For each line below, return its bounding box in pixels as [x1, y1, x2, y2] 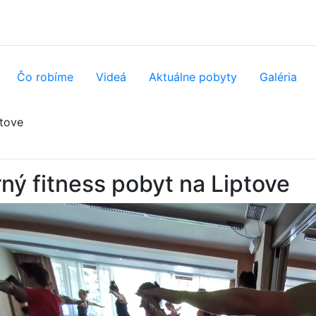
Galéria [260, 70, 297, 84]
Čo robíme [17, 70, 73, 84]
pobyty [199, 70, 237, 84]
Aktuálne [149, 70, 199, 84]
